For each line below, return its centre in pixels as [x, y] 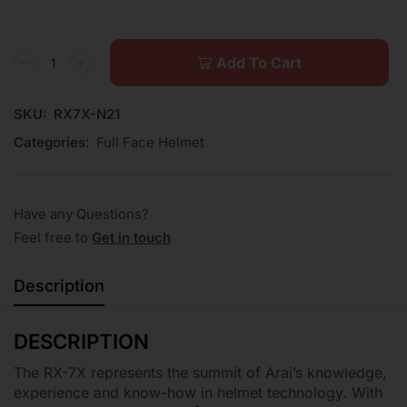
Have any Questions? [81, 214]
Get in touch [131, 238]
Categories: [52, 143]
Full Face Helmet [150, 143]
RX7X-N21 [87, 114]
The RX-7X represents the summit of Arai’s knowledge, [200, 372]
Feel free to [53, 238]
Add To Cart [258, 63]
